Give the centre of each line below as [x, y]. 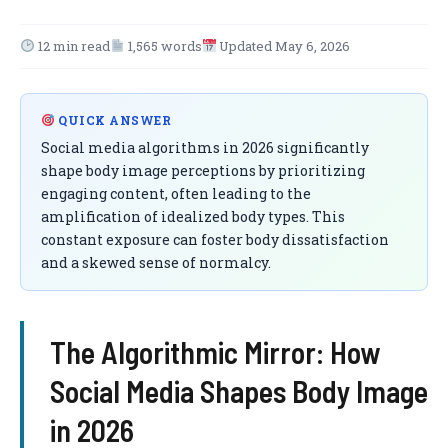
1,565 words [163, 46]
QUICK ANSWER [113, 120]
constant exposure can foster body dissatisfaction [215, 239]
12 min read [72, 46]
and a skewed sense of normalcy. [156, 262]
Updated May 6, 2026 [283, 46]
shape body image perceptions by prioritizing [203, 170]
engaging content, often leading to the [176, 193]
